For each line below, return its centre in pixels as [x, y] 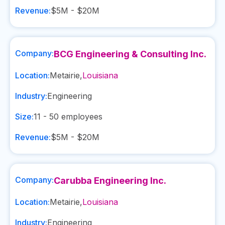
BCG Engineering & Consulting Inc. [130, 54]
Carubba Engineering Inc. [110, 181]
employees [81, 117]
